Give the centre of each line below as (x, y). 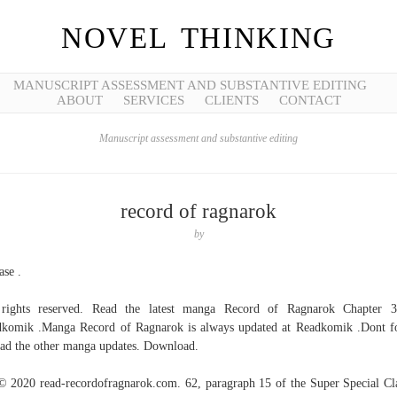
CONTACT (310, 100)
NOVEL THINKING (198, 38)
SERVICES (153, 100)
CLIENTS (231, 100)
